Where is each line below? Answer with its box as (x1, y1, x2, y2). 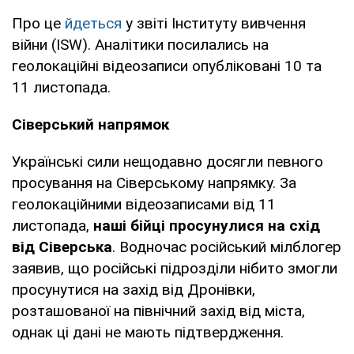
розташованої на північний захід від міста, (12, 301, 305, 320)
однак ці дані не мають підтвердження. (12, 322, 284, 341)
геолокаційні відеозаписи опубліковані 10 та (12, 56, 322, 75)
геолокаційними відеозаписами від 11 (12, 194, 276, 213)
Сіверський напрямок (12, 115, 169, 134)
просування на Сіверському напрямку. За (12, 173, 296, 192)
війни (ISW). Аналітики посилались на (12, 35, 269, 54)
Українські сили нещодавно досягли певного (12, 152, 323, 171)
